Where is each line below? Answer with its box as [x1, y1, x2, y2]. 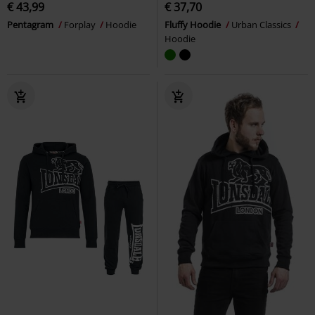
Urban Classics [231, 18, 293, 31]
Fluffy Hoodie [165, 18, 223, 31]
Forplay [64, 18, 98, 31]
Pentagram [7, 18, 56, 31]
